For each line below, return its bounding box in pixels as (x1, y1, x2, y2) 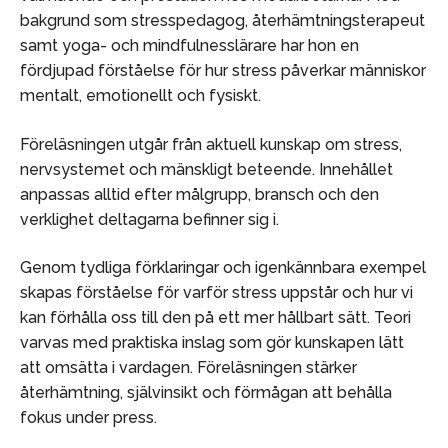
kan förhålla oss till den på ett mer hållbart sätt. (20, 308, 370, 328)
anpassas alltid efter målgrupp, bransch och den (20, 184, 379, 204)
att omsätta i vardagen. (20, 358, 193, 378)
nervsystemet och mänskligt (20, 159, 233, 179)
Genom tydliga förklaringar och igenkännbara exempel (20, 258, 426, 278)
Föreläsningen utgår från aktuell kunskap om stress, (20, 134, 402, 154)
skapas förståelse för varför (20, 283, 228, 303)
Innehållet (315, 159, 393, 179)
